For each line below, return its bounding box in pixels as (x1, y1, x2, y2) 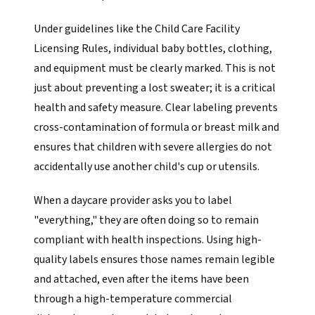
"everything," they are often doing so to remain (34, 212, 259, 228)
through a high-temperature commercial (34, 291, 232, 307)
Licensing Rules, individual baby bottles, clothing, (34, 41, 272, 56)
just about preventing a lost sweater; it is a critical (34, 80, 276, 96)
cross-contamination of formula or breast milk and (34, 120, 279, 135)
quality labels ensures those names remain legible (34, 252, 275, 267)
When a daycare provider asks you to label (34, 193, 232, 208)
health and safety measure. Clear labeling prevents (34, 100, 278, 115)
